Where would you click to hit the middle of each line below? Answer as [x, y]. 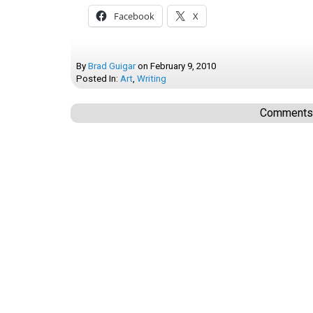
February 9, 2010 [183, 66]
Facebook [134, 16]
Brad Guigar [112, 66]
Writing [152, 79]
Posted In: [98, 79]
